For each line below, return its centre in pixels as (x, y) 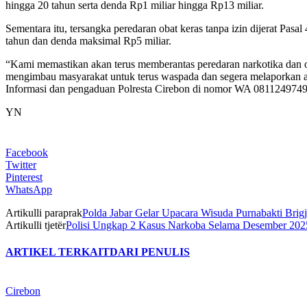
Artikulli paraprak (44, 212)
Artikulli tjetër (36, 225)
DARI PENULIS (150, 252)
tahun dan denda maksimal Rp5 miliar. (88, 40)
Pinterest (24, 177)
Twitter (21, 164)
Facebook (27, 152)
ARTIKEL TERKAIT (58, 252)
